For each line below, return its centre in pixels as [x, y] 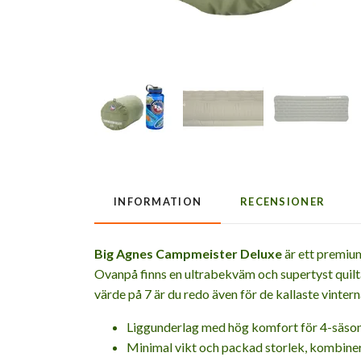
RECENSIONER [283, 201]
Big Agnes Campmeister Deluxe [189, 253]
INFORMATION [158, 201]
